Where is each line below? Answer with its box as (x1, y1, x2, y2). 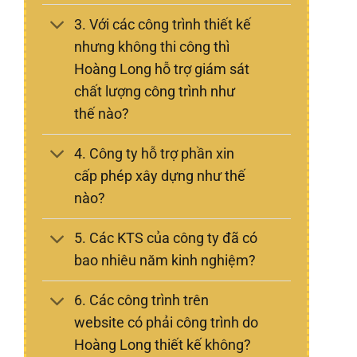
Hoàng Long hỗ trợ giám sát (74, 61, 250, 77)
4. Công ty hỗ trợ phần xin (74, 146, 235, 163)
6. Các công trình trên (74, 292, 210, 309)
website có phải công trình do (74, 315, 259, 331)
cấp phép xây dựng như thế (74, 168, 246, 185)
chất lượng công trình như (74, 83, 236, 100)
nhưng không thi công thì (74, 38, 230, 55)
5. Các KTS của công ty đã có (74, 230, 258, 247)
